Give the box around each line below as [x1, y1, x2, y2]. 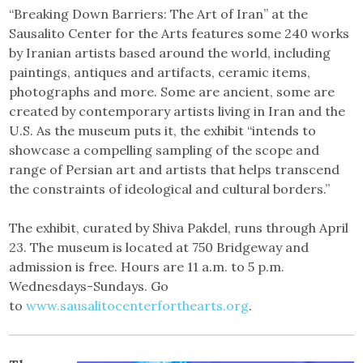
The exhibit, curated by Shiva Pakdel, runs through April [9, 219, 349, 236]
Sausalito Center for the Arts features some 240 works [9, 24, 350, 41]
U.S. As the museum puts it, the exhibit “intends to [9, 122, 317, 139]
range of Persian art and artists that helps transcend [9, 160, 340, 177]
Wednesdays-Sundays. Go [9, 277, 169, 294]
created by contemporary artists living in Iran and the [9, 102, 346, 119]
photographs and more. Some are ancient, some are [9, 83, 335, 100]
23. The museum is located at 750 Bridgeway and [9, 238, 310, 255]
